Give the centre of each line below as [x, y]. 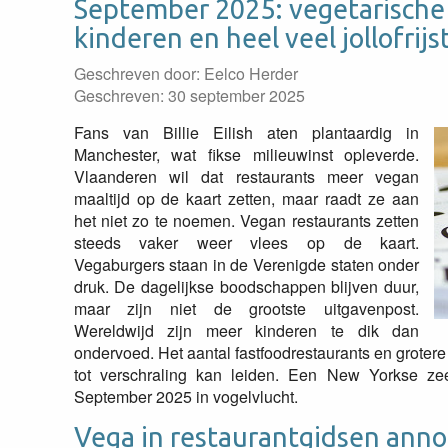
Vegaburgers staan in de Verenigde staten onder [246, 264]
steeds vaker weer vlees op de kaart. [246, 242]
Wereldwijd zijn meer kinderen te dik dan [246, 330]
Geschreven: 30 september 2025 [189, 95]
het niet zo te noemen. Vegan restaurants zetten [246, 220]
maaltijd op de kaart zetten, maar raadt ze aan [246, 198]
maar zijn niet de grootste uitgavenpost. [246, 308]
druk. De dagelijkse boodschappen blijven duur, [246, 286]
